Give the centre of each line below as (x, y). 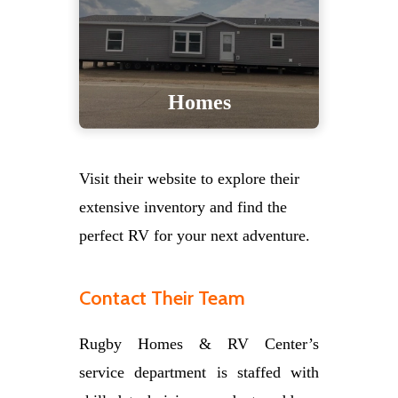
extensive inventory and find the (183, 207)
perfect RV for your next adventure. (195, 235)
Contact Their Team (162, 298)
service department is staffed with (199, 372)
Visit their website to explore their (189, 178)
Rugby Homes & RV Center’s (199, 343)
